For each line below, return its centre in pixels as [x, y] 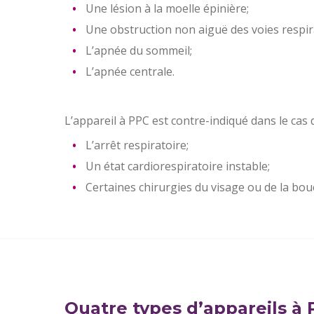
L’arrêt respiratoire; [137, 145]
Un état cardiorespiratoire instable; [178, 166]
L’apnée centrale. [130, 72]
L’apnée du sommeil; [139, 51]
